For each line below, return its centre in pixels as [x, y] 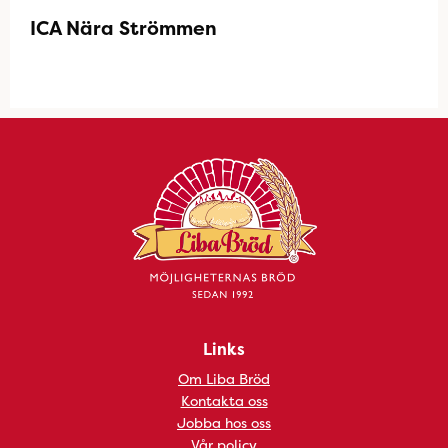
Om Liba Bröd [224, 378]
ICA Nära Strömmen [123, 28]
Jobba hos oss [224, 422]
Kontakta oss [224, 400]
